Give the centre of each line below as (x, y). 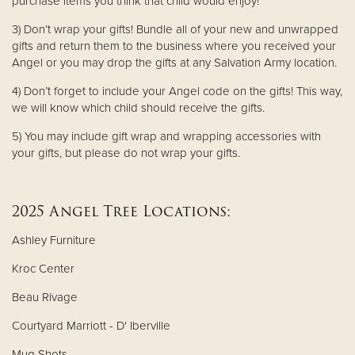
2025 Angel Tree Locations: (124, 211)
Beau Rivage (45, 297)
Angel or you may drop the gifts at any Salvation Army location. (174, 62)
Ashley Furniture (54, 240)
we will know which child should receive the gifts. (138, 107)
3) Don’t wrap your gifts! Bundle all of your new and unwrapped (175, 29)
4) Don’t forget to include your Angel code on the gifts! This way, (177, 91)
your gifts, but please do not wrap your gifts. (126, 153)
